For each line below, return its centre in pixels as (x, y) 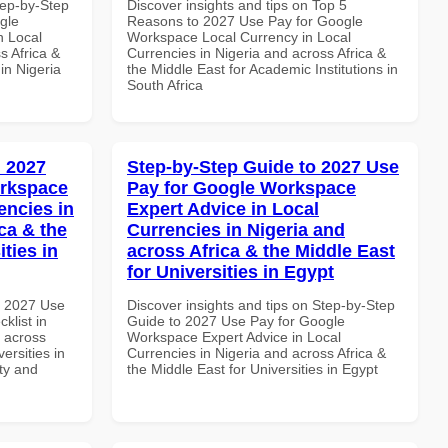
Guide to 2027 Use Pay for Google (236, 320)
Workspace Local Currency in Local (239, 36)
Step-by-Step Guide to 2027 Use (263, 166)
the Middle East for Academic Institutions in (262, 68)
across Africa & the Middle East (261, 250)
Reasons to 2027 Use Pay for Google (245, 20)
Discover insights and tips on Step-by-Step (261, 304)
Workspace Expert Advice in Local (234, 336)
